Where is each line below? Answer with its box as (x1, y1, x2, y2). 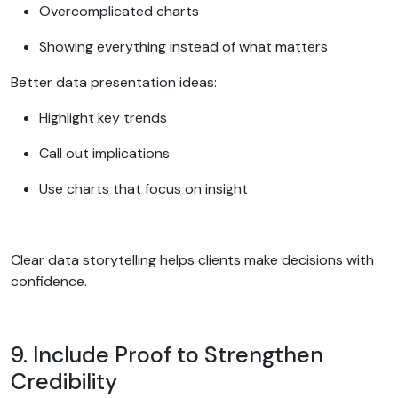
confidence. (11, 271, 91, 291)
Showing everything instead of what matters (39, 36, 331, 56)
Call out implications (39, 143, 173, 163)
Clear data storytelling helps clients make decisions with (11, 250, 374, 269)
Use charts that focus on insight (39, 179, 251, 198)
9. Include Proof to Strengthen (11, 339, 323, 370)
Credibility (11, 366, 123, 396)
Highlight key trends (39, 107, 171, 127)
